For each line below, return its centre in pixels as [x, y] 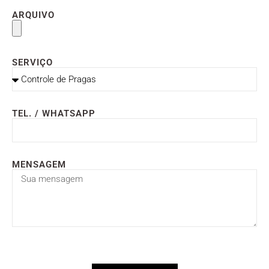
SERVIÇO [32, 62]
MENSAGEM [39, 164]
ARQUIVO [33, 15]
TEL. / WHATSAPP [54, 113]
